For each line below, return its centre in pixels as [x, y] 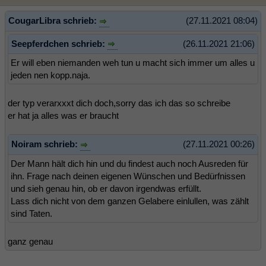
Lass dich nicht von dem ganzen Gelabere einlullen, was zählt [130, 201]
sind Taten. [31, 213]
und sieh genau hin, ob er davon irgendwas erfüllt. [106, 188]
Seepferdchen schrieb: [59, 43]
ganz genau [30, 241]
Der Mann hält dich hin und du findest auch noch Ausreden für [129, 163]
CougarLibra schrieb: [54, 21]
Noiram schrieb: [46, 144]
